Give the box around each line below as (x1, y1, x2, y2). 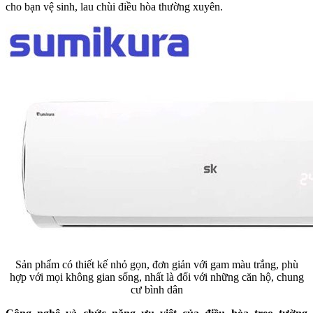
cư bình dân (130, 284, 183, 296)
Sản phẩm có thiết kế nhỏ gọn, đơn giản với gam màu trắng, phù (15, 259, 298, 271)
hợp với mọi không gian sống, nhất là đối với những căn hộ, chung (9, 271, 304, 284)
